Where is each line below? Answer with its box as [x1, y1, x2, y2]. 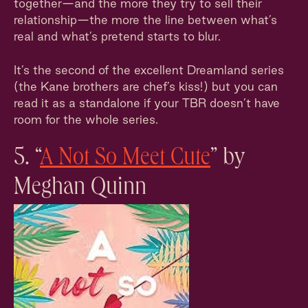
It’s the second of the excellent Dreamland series [14, 63, 284, 76]
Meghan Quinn [14, 177, 146, 201]
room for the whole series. [14, 113, 158, 126]
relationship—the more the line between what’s [14, 13, 277, 26]
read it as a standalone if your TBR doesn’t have [14, 96, 280, 109]
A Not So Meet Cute [40, 147, 210, 172]
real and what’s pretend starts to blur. [14, 30, 221, 43]
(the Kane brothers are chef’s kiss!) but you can [14, 80, 278, 93]
